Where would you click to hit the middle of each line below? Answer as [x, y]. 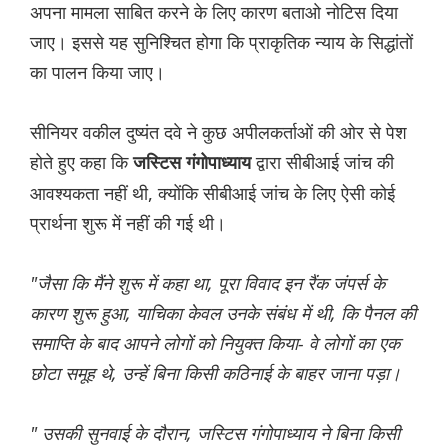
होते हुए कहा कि [81, 162]
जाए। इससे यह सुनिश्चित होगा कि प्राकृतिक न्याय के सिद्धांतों [221, 42]
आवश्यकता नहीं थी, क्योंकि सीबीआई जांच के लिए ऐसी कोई [212, 193]
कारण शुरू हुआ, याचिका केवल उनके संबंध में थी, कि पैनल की [223, 313]
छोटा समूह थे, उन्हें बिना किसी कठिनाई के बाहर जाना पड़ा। [215, 373]
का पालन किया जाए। [97, 72]
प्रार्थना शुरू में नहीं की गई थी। [128, 223]
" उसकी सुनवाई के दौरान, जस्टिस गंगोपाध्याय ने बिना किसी [215, 433]
